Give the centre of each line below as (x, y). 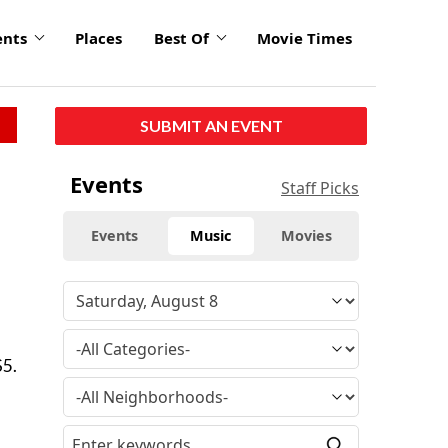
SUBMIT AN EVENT (211, 125)
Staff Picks (320, 187)
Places (98, 38)
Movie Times (304, 38)
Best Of (181, 38)
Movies (307, 235)
